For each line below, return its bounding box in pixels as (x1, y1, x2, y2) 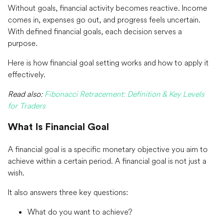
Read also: (8, 88, 43, 99)
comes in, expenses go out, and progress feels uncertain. (8, 14, 200, 24)
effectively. (8, 69, 45, 79)
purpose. (8, 38, 38, 48)
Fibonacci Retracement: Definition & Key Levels (44, 88, 204, 99)
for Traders (8, 100, 45, 110)
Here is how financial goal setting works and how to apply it (8, 57, 209, 67)
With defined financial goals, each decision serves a (8, 26, 182, 36)
